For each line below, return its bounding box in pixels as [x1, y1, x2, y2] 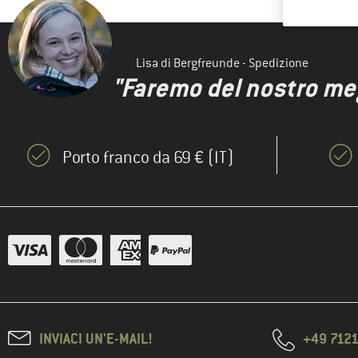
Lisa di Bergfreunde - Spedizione [136, 55, 308, 71]
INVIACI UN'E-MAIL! [39, 329, 153, 348]
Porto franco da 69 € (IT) [62, 147, 234, 168]
